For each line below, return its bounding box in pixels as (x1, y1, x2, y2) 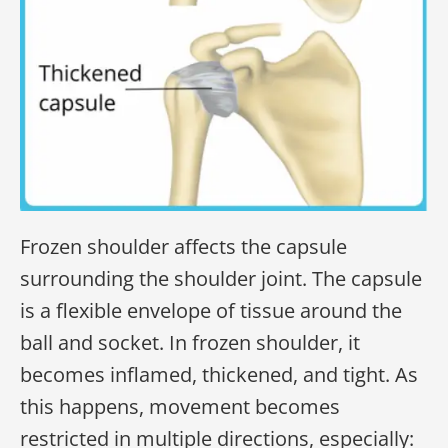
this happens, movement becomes (20, 393, 340, 420)
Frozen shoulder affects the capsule (20, 233, 347, 260)
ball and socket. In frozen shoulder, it (20, 329, 360, 356)
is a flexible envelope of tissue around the (20, 297, 402, 324)
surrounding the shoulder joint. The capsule (20, 265, 422, 292)
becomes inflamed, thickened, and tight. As (20, 361, 418, 388)
